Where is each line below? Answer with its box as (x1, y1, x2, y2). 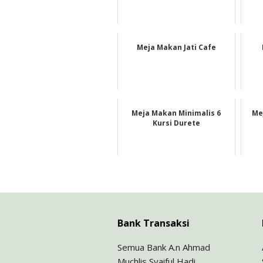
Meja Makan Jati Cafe (136, 42, 216, 52)
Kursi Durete (152, 117, 200, 128)
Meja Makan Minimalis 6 (131, 107, 221, 118)
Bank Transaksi (117, 216, 190, 230)
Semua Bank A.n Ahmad (117, 241, 210, 253)
